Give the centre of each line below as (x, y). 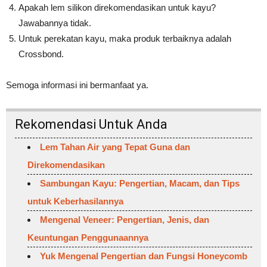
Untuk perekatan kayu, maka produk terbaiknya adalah (125, 39)
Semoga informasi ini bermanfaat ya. (77, 85)
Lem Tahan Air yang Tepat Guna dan (115, 147)
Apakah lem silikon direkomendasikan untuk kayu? (117, 8)
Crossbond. (41, 54)
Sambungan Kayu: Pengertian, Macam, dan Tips (140, 184)
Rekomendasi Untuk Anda (91, 125)
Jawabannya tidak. (55, 23)
